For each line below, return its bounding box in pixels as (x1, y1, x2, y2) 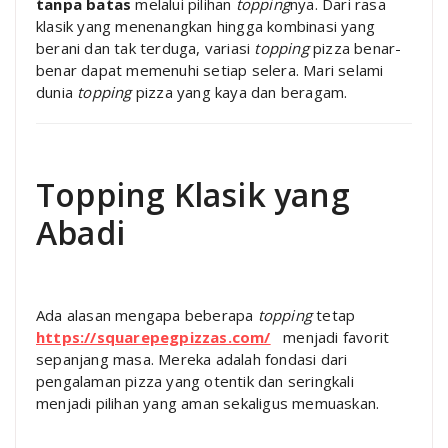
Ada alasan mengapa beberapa (36, 305, 258, 325)
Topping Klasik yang (36, 173, 350, 216)
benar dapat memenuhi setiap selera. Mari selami (36, 60, 384, 80)
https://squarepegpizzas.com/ (36, 327, 271, 347)
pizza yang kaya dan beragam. (131, 82, 348, 102)
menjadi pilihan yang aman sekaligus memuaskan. (36, 393, 380, 413)
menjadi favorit (270, 327, 390, 347)
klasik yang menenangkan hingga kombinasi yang (36, 16, 376, 36)
